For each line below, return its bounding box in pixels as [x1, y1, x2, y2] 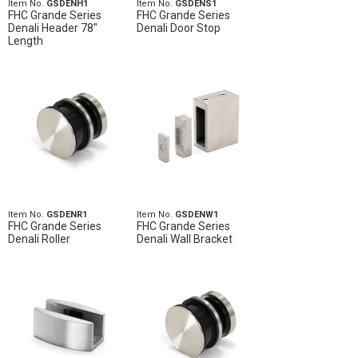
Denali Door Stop [136, 22, 221, 34]
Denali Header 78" [8, 22, 97, 34]
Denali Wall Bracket [136, 233, 233, 245]
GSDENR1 [46, 209, 87, 220]
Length [8, 34, 43, 47]
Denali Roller [8, 233, 70, 245]
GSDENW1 [174, 209, 218, 220]
